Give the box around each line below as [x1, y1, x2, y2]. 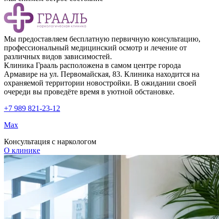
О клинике [4, 146, 40, 155]
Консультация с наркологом [4, 137, 96, 146]
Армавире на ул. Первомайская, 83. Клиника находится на [4, 70, 199, 79]
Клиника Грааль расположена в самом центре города [4, 61, 181, 70]
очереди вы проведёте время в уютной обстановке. [4, 88, 175, 96]
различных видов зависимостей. [4, 52, 112, 61]
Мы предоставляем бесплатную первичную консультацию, [4, 35, 200, 44]
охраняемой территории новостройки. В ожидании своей [4, 79, 197, 88]
